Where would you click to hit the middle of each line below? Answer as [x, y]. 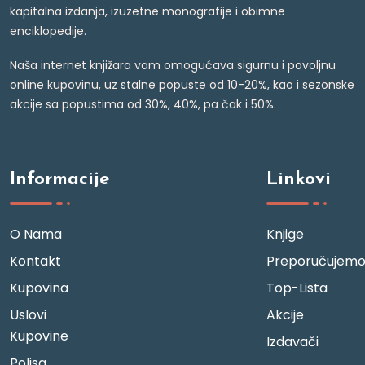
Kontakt [35, 261]
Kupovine [39, 336]
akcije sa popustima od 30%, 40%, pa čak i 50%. [143, 104]
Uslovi [28, 315]
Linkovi [298, 180]
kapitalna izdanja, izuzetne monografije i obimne [147, 11]
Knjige [285, 234]
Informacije [59, 180]
